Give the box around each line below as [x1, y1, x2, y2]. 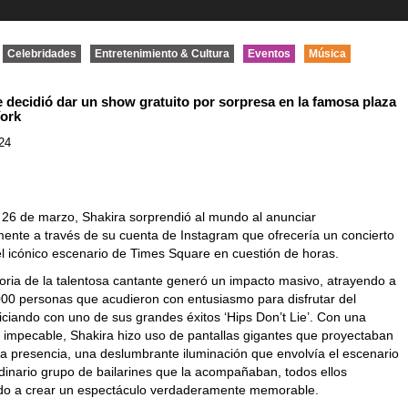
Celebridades [7, 47, 77, 60]
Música [309, 47, 347, 60]
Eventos [248, 47, 291, 60]
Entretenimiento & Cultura [95, 47, 230, 60]
